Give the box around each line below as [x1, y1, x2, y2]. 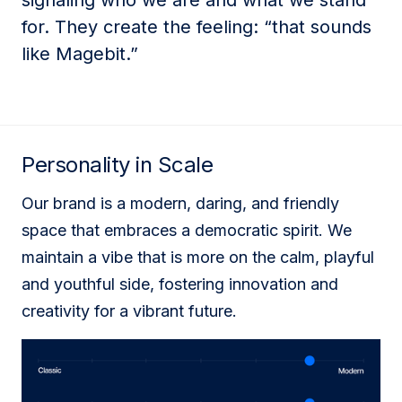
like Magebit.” [22, 43, 138, 65]
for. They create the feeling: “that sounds [22, 16, 371, 38]
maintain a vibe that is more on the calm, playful [22, 248, 374, 267]
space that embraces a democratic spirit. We [22, 221, 352, 240]
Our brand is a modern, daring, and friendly [22, 194, 339, 213]
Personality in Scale [22, 152, 214, 178]
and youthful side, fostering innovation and [22, 275, 338, 293]
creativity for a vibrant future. [22, 301, 237, 320]
